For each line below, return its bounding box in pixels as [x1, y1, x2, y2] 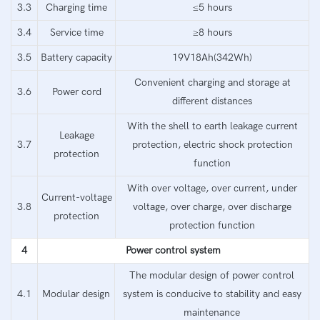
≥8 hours [192, 26, 232, 39]
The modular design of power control [129, 269, 294, 281]
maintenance [184, 306, 240, 319]
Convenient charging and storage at [134, 76, 291, 89]
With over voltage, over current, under [127, 181, 297, 194]
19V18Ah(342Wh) [172, 51, 252, 64]
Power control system [126, 244, 221, 256]
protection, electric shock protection [131, 138, 293, 151]
